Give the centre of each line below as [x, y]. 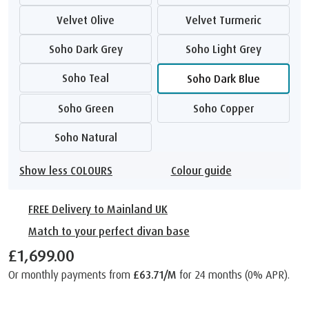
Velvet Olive [89, 20]
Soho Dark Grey [88, 49]
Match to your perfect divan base [109, 231]
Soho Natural [88, 137]
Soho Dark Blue [226, 78]
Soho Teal [88, 78]
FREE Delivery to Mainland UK [98, 209]
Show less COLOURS [69, 170]
